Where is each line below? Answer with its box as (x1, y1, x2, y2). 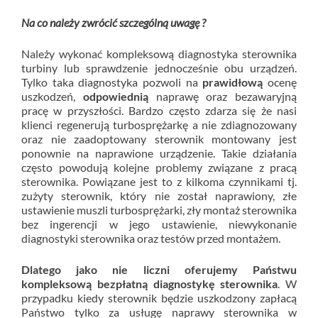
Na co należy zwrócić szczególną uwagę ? (21, 16, 206, 29)
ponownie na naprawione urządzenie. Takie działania (21, 146, 297, 160)
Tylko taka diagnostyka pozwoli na (21, 75, 203, 89)
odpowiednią (82, 89, 148, 103)
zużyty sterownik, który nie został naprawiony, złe (21, 189, 297, 202)
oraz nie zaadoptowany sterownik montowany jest (21, 132, 297, 146)
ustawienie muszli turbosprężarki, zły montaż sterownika (21, 203, 297, 216)
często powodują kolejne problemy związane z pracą (21, 160, 297, 174)
